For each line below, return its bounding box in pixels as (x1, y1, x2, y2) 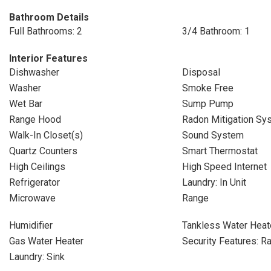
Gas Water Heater (9, 235, 83, 247)
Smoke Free (181, 82, 233, 94)
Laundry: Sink (9, 251, 65, 263)
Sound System (181, 129, 244, 141)
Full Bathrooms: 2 (9, 25, 82, 37)
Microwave (9, 192, 56, 204)
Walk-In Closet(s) (9, 129, 83, 141)
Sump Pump (181, 98, 233, 109)
